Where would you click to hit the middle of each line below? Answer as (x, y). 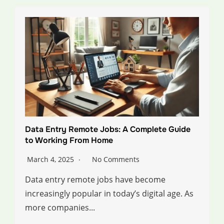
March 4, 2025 (51, 159)
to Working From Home (69, 140)
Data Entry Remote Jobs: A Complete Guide (108, 129)
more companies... (60, 208)
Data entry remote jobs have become (95, 180)
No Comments (116, 159)
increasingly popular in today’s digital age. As (109, 194)
